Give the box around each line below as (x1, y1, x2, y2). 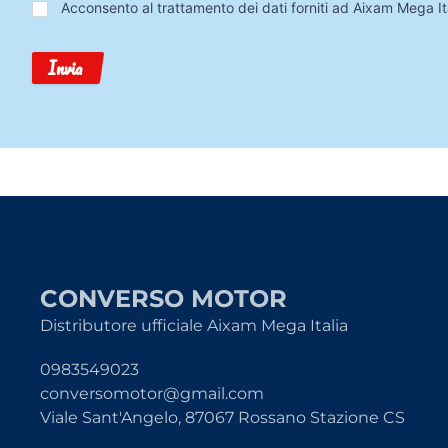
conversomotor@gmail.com (40, 384, 264, 403)
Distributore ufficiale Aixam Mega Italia (40, 316, 348, 335)
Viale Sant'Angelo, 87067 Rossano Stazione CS (40, 408, 405, 427)
